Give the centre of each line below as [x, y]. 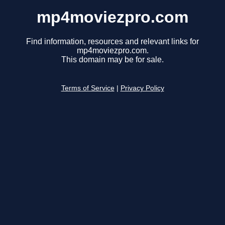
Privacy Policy [142, 88]
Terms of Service [88, 88]
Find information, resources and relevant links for [113, 42]
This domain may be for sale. [113, 60]
